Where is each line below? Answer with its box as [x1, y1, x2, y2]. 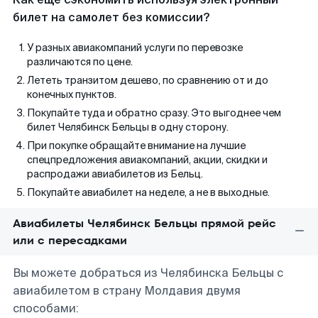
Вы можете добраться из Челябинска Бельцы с [13, 265, 283, 280]
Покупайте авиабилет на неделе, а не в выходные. [27, 186, 270, 199]
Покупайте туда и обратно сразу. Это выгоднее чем [27, 106, 281, 119]
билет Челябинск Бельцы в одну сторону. [27, 121, 229, 133]
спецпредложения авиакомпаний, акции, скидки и [27, 153, 268, 166]
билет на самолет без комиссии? [13, 10, 209, 25]
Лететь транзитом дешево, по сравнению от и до [27, 74, 268, 87]
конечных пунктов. [27, 88, 116, 101]
